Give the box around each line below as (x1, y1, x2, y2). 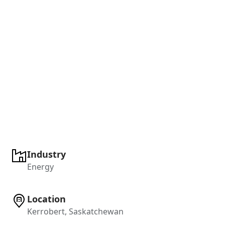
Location (27, 192, 66, 205)
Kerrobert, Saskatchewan (27, 205, 124, 217)
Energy (27, 161, 54, 172)
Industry (27, 148, 66, 160)
